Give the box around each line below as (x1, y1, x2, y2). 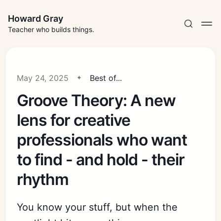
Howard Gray (8, 13, 63, 24)
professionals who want (17, 130, 187, 149)
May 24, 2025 (17, 73, 69, 83)
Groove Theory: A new (17, 91, 176, 110)
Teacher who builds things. (8, 25, 94, 34)
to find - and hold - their (17, 150, 185, 169)
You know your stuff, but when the (17, 201, 178, 213)
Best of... (90, 73, 122, 83)
